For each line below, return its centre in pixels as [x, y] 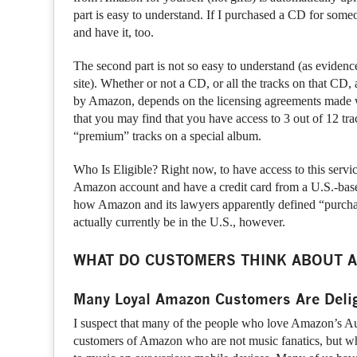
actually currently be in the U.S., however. [180, 222]
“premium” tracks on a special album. [168, 135]
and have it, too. [114, 32]
